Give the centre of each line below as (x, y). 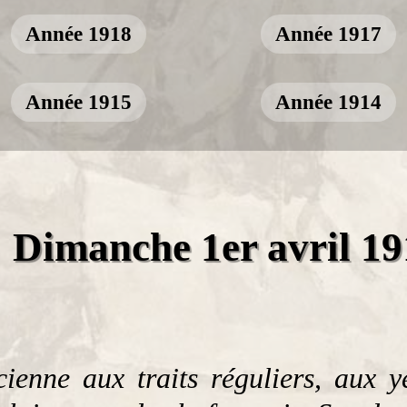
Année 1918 (79, 34)
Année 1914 (328, 102)
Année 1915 (79, 102)
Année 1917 (328, 34)
